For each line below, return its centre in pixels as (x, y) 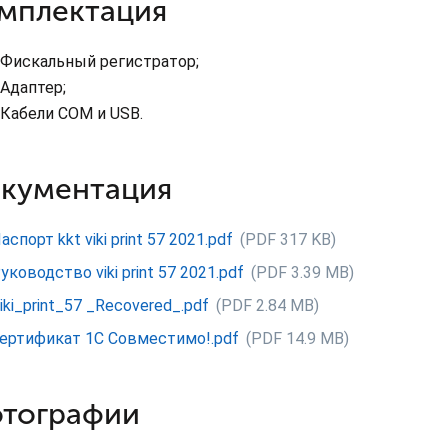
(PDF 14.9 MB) (297, 338)
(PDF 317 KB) (287, 239)
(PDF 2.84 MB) (267, 305)
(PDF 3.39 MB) (302, 272)
